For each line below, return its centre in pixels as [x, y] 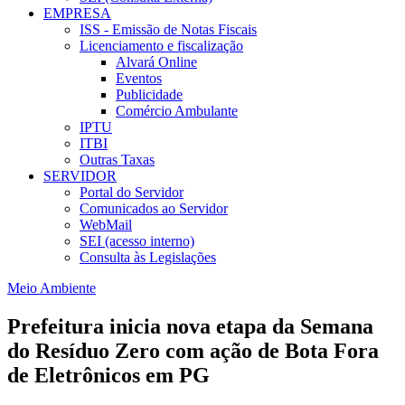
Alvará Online [156, 62]
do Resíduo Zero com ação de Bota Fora [193, 351]
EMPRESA [77, 14]
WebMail [106, 225]
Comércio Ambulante [177, 111]
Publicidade [149, 95]
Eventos [139, 79]
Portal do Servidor [132, 193]
